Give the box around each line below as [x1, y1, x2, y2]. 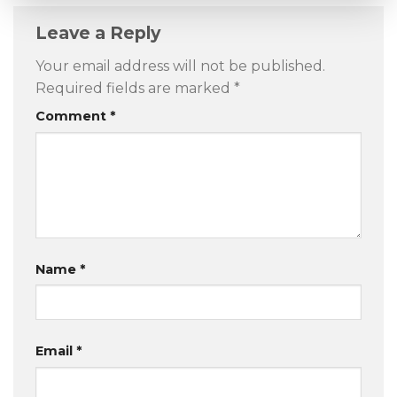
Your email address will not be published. [35, 57, 325, 74]
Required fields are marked [35, 79, 234, 97]
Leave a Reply [35, 22, 165, 44]
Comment [35, 107, 110, 124]
